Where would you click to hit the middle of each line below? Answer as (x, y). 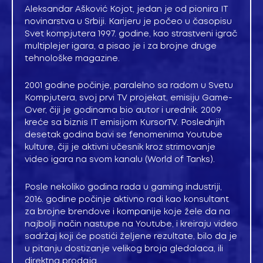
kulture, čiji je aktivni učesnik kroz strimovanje (120, 148)
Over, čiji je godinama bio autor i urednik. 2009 (123, 111)
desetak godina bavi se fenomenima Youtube (124, 135)
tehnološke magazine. (72, 58)
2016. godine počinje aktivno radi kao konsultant (127, 199)
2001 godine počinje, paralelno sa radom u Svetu (129, 86)
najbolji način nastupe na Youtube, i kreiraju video (131, 224)
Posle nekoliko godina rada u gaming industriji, (123, 187)
